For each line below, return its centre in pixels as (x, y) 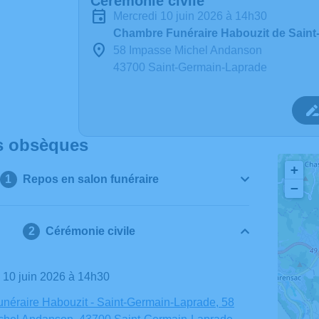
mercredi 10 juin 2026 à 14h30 (195, 16)
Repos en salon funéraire (90, 179)
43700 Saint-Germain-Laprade (190, 67)
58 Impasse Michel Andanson (188, 50)
